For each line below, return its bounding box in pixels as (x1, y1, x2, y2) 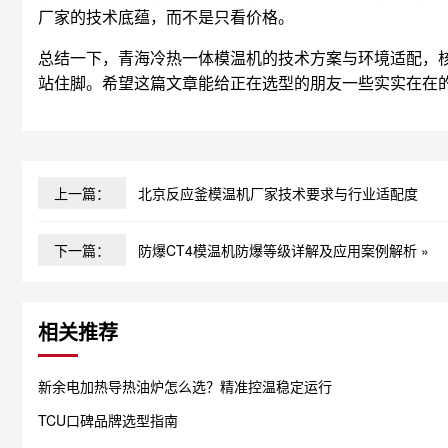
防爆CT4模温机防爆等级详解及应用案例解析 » (138, 239, 429, 260)
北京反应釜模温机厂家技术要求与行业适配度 (138, 182, 418, 203)
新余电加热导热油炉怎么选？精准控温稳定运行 (38, 375, 332, 396)
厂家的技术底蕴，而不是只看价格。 (38, 4, 294, 28)
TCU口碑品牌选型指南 (38, 409, 178, 430)
